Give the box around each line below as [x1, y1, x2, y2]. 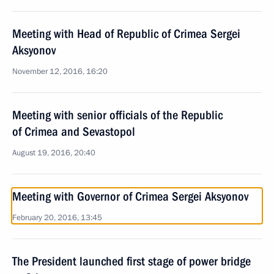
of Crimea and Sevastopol [12, 124, 135, 139]
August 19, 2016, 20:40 [12, 147, 95, 158]
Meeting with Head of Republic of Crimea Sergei [12, 26, 240, 41]
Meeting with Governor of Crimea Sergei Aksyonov [12, 189, 248, 204]
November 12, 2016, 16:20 [12, 66, 108, 77]
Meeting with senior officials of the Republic [12, 108, 223, 122]
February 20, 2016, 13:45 [12, 212, 102, 223]
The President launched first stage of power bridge [12, 254, 251, 268]
